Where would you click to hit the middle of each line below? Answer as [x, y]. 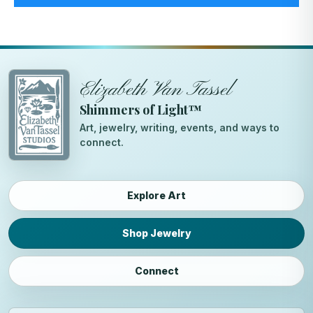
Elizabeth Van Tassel [156, 90]
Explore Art [156, 195]
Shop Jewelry [156, 233]
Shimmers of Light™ [140, 109]
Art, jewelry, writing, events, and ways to [180, 127]
